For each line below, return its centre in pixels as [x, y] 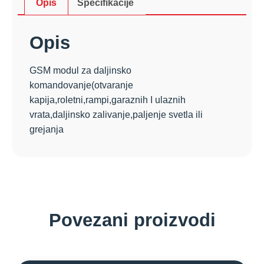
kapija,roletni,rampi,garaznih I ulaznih [108, 100]
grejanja [47, 130]
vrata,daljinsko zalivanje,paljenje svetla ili [116, 115]
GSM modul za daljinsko [80, 71]
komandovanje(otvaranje [81, 85]
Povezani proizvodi [132, 220]
